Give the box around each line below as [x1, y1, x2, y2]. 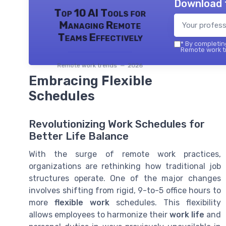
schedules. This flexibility [109, 198, 221, 208]
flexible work [54, 198, 109, 208]
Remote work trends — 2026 [57, 62, 143, 69]
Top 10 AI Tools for [54, 7, 146, 20]
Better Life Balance [29, 130, 129, 143]
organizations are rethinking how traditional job [29, 161, 221, 172]
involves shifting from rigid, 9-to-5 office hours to [29, 186, 221, 196]
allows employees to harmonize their [29, 210, 169, 220]
